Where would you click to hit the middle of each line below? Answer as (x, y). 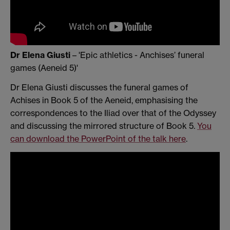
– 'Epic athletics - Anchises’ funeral (137, 55)
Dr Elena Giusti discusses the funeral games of (99, 87)
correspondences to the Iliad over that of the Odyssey (113, 113)
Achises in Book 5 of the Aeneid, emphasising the (104, 100)
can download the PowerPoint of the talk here (98, 138)
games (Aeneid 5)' (44, 68)
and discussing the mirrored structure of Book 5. (104, 126)
